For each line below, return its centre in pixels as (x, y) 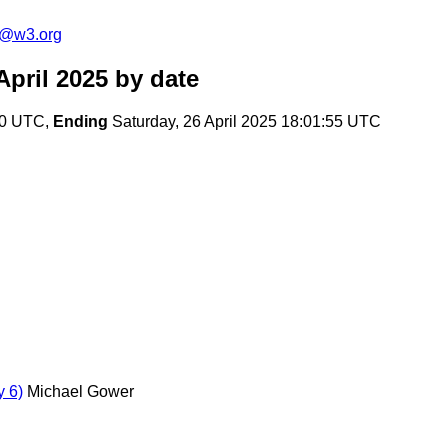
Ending (80, 122)
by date (153, 79)
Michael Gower (80, 391)
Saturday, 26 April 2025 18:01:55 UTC (244, 122)
